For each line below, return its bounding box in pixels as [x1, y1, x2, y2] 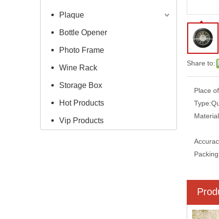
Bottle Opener [59, 28, 107, 37]
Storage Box [59, 81, 102, 89]
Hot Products [59, 98, 104, 107]
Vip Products [59, 116, 104, 125]
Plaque [59, 10, 84, 19]
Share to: [187, 59, 215, 67]
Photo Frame [59, 45, 104, 54]
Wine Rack [59, 63, 97, 72]
